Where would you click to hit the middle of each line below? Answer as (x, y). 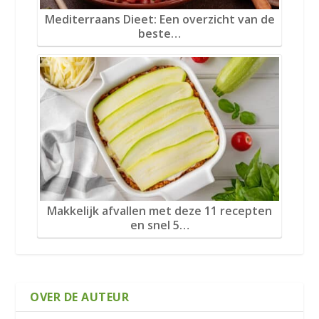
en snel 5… (159, 225)
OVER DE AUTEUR (80, 297)
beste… (159, 33)
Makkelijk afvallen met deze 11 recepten (159, 210)
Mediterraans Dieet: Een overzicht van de (159, 19)
